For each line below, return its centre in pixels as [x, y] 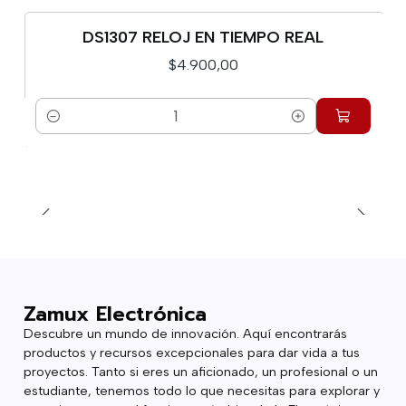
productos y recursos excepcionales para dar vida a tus [191, 352]
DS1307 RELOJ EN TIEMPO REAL [203, 37]
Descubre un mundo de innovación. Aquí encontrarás [185, 333]
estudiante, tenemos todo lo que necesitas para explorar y [201, 390]
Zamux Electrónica [115, 314]
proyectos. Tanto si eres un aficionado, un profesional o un [200, 371]
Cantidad [65, 127]
